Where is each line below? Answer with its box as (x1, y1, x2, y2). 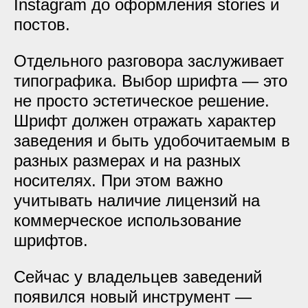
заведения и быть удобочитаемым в (14, 131, 290, 150)
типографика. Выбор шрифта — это (14, 71, 287, 90)
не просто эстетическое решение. (14, 91, 269, 110)
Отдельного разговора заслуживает (14, 52, 284, 70)
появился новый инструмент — (14, 287, 252, 306)
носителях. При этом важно (14, 171, 223, 190)
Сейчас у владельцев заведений (14, 267, 262, 286)
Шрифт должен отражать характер (14, 111, 276, 130)
